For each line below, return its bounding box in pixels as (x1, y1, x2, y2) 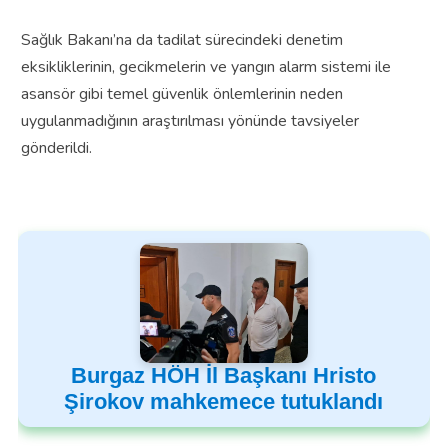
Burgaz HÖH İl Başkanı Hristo (71, 362, 377, 388)
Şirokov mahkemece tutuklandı (64, 388, 384, 414)
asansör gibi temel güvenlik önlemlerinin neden (20, 82, 343, 105)
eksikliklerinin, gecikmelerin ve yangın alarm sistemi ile (20, 55, 391, 78)
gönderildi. (20, 136, 92, 159)
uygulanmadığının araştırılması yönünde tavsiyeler (20, 109, 359, 132)
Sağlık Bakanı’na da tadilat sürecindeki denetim (20, 28, 343, 51)
